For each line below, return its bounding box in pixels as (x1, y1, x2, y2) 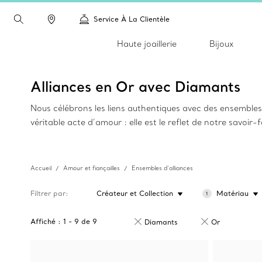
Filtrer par (30, 189, 65, 198)
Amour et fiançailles (63, 164, 120, 172)
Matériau (216, 189, 249, 198)
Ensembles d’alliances (132, 164, 193, 172)
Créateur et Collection (96, 189, 173, 198)
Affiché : (30, 217, 61, 226)
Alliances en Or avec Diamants (30, 77, 240, 95)
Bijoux (209, 39, 233, 49)
